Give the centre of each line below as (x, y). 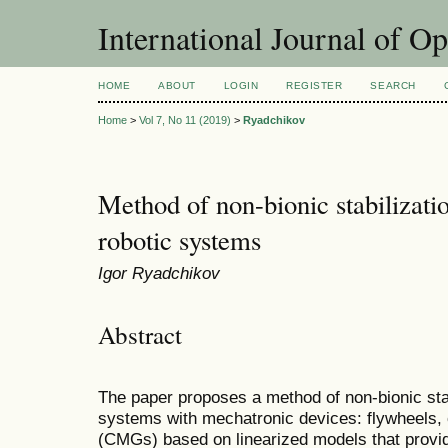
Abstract (140, 334)
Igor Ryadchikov (159, 273)
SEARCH (393, 85)
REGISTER (314, 85)
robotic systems (179, 240)
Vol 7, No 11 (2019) (185, 120)
